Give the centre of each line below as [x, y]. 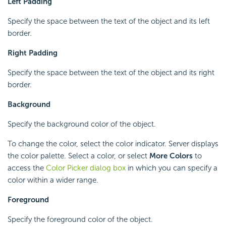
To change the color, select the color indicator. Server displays [113, 144]
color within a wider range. [53, 180]
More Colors [171, 156]
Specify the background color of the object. [82, 124]
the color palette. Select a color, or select [78, 156]
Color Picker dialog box [86, 168]
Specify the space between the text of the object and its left [109, 21]
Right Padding [33, 53]
